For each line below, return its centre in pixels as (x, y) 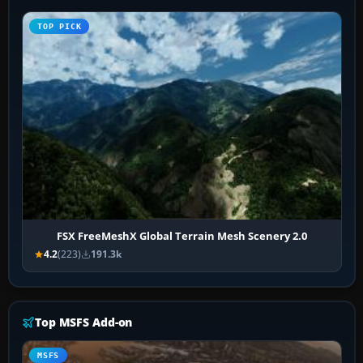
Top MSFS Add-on (84, 322)
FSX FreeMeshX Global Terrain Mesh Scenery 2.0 (182, 236)
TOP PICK (60, 27)
